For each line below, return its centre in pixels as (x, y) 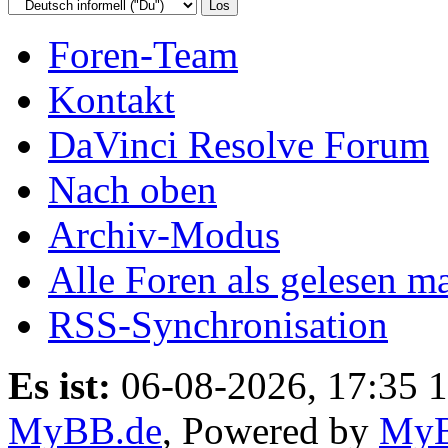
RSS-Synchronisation (218, 324)
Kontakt (111, 99)
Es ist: (59, 385)
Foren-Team (143, 54)
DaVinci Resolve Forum (238, 144)
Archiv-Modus (164, 234)
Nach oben (132, 189)
